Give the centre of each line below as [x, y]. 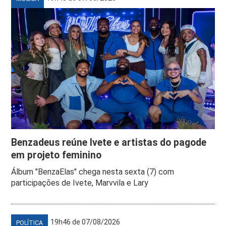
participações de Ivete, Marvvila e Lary [80, 183]
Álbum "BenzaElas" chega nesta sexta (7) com [93, 172]
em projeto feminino [56, 155]
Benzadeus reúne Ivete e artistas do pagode [109, 142]
